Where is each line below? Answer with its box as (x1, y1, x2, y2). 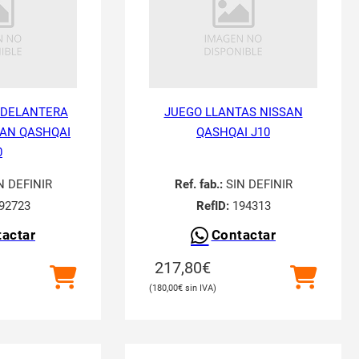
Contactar (211, 228, 276, 243)
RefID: (196, 199, 229, 213)
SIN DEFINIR (222, 177, 292, 192)
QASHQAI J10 (196, 125, 270, 139)
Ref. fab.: (174, 177, 223, 192)
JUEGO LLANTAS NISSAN (163, 105, 303, 119)
